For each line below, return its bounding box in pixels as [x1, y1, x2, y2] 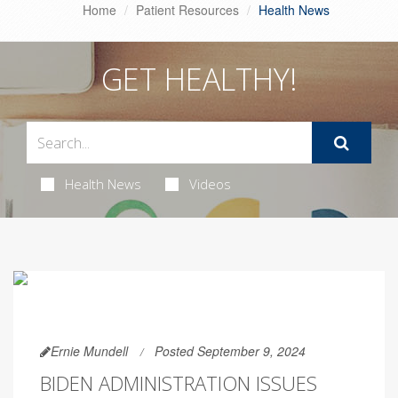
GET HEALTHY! [100, 59, 298, 100]
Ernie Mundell [51, 342, 128, 361]
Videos [188, 175, 231, 194]
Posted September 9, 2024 [155, 342, 306, 361]
